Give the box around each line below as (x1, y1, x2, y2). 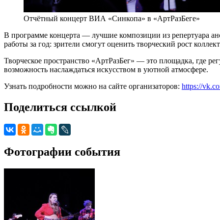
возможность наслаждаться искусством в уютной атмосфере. (4, 65, 208, 74)
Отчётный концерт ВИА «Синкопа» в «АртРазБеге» (24, 14, 200, 23)
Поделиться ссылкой (4, 100, 116, 113)
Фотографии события (4, 145, 120, 158)
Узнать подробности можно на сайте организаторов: (4, 82, 182, 90)
